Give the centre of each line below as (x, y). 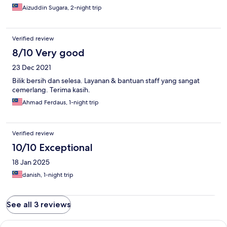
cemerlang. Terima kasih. (51, 90)
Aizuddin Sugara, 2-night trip (62, 8)
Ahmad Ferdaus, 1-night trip (61, 103)
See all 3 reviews (39, 205)
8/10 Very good (48, 53)
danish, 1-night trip (48, 175)
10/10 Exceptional (52, 148)
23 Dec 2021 (32, 68)
